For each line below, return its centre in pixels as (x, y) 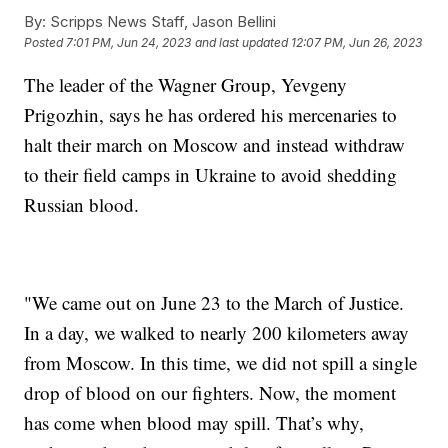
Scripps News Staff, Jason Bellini (161, 21)
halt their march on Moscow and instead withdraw (215, 144)
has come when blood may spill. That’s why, (194, 422)
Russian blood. (82, 204)
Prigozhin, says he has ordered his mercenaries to (211, 114)
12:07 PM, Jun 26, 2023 (357, 43)
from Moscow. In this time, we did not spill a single (221, 362)
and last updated (242, 43)
